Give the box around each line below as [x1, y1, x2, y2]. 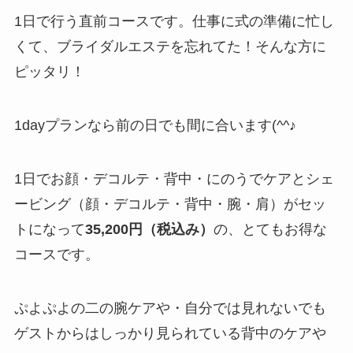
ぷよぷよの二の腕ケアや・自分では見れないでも [13, 299, 326, 316]
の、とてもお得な [213, 221, 327, 237]
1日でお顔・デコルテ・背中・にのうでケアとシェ [13, 170, 334, 187]
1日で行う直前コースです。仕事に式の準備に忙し [13, 13, 334, 30]
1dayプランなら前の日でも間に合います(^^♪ [13, 117, 296, 134]
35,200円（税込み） [84, 221, 214, 237]
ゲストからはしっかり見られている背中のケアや [13, 325, 326, 341]
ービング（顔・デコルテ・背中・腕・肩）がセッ [13, 195, 326, 212]
